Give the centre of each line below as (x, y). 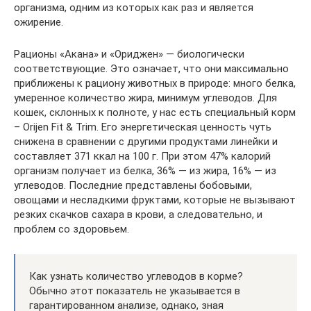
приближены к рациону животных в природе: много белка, (155, 83)
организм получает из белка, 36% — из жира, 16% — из (145, 171)
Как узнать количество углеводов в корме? (136, 276)
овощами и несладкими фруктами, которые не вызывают (155, 200)
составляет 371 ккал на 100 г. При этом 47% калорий (142, 156)
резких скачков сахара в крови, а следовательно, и (138, 215)
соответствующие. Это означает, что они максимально (151, 69)
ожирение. (39, 22)
